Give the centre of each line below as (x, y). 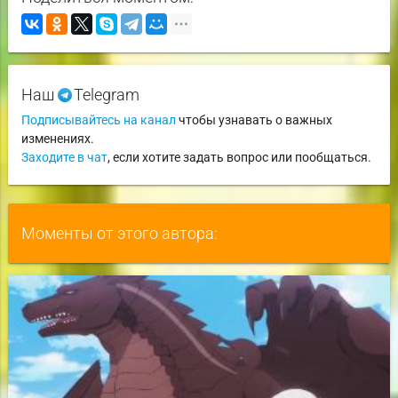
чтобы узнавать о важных (254, 120)
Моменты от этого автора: (119, 234)
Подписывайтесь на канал (98, 120)
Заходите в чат (64, 158)
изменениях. (57, 139)
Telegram (104, 95)
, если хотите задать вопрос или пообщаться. (239, 158)
